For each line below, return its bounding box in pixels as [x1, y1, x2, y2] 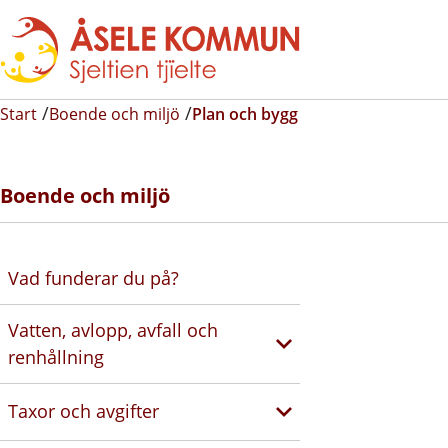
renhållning [8, 344, 104, 369]
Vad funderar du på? [8, 265, 179, 290]
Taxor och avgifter [8, 399, 159, 424]
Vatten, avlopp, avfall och [8, 317, 218, 342]
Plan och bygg [192, 103, 298, 125]
